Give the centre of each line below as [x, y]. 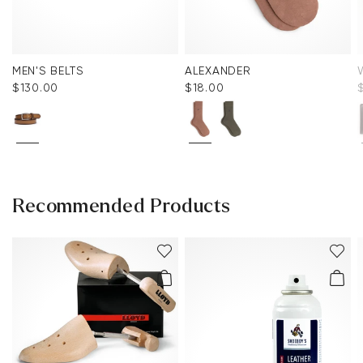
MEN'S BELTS [48, 71]
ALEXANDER [218, 71]
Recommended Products [122, 207]
